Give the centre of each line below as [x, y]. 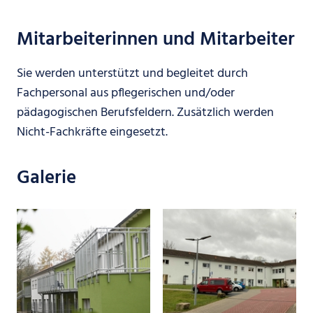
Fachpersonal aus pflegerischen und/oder [126, 93]
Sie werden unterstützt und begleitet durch [132, 73]
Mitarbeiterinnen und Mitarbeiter [156, 40]
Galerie [46, 178]
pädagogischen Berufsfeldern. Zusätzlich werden [145, 112]
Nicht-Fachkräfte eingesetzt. [92, 132]
